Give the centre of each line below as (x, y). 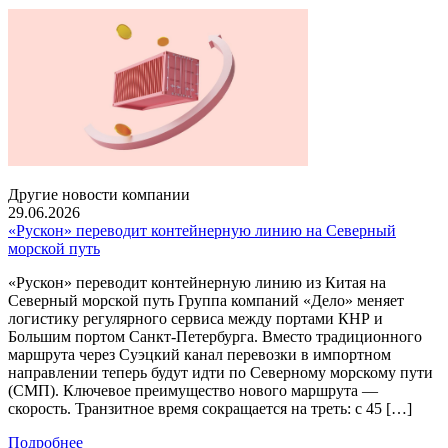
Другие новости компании (99, 194)
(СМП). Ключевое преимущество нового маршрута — (193, 390)
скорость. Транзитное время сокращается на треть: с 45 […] (210, 408)
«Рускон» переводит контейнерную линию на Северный (202, 230)
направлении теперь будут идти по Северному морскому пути (220, 372)
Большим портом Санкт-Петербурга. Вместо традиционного (215, 336)
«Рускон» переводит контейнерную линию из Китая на (197, 282)
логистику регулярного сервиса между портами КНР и (195, 318)
